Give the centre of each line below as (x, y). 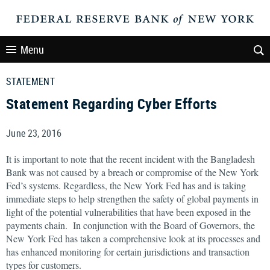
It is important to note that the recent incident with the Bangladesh (130, 159)
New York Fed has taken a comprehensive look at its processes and (133, 238)
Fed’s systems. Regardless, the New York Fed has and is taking (126, 185)
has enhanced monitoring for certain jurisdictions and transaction (128, 252)
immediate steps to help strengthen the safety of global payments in (132, 199)
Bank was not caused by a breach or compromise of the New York (132, 172)
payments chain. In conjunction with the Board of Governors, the (130, 225)
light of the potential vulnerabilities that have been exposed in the (128, 212)
